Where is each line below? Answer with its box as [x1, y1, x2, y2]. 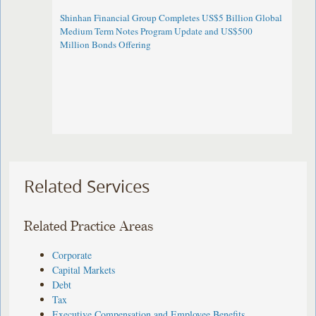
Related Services [24, 175, 150, 198]
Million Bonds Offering [60, 38, 152, 51]
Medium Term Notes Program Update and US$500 [60, 25, 253, 38]
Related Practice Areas [24, 219, 154, 234]
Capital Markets [52, 262, 116, 276]
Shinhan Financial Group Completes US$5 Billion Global [60, 11, 283, 25]
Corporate [52, 248, 92, 262]
